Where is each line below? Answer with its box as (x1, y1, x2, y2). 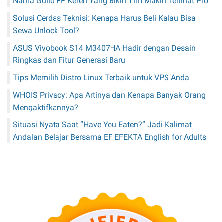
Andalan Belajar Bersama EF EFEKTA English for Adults (13, 132, 206, 142)
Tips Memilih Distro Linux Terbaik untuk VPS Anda (13, 72, 189, 82)
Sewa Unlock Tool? (13, 25, 79, 35)
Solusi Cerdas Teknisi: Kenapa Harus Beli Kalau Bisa (13, 13, 196, 23)
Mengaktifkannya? (13, 102, 78, 112)
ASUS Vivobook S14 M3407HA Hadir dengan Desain (13, 43, 196, 53)
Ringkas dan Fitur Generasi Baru (13, 55, 125, 65)
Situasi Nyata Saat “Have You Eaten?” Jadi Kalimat (13, 119, 192, 129)
